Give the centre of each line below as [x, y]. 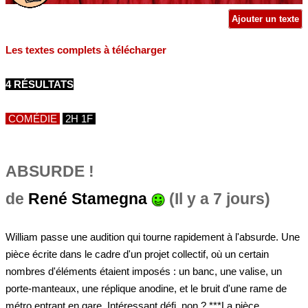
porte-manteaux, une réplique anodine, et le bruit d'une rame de [146, 288]
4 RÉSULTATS [40, 84]
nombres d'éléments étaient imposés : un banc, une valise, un [144, 271]
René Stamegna [88, 199]
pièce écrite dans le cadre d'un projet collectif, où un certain [137, 254]
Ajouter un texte [265, 19]
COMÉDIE [33, 118]
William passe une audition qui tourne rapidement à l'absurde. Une [153, 237]
